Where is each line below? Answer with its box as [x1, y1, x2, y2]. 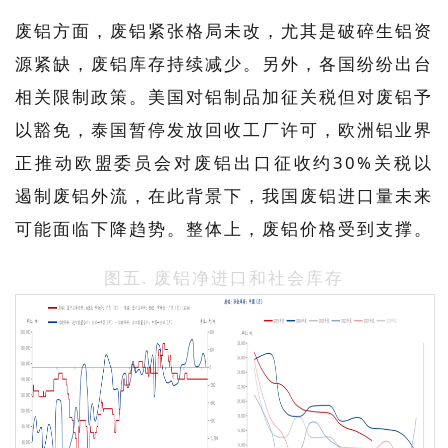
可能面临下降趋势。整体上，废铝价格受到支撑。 [14, 217, 433, 241]
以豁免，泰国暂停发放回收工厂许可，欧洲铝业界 [14, 118, 434, 142]
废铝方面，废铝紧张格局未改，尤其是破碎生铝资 [14, 19, 434, 43]
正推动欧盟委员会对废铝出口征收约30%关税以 [14, 151, 434, 175]
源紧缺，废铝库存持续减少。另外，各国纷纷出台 [14, 52, 434, 76]
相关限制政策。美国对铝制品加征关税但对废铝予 [14, 85, 434, 109]
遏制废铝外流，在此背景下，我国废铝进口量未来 [14, 184, 434, 208]
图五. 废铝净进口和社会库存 [104, 266, 344, 290]
